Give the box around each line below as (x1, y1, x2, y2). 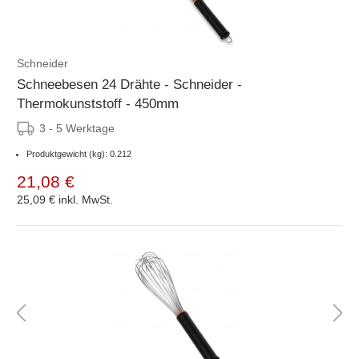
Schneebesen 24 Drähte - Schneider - (17, 76, 242, 92)
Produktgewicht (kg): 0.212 (26, 148, 131, 159)
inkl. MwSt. (58, 192, 113, 206)
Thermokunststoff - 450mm (17, 95, 179, 111)
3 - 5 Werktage (39, 121, 115, 135)
